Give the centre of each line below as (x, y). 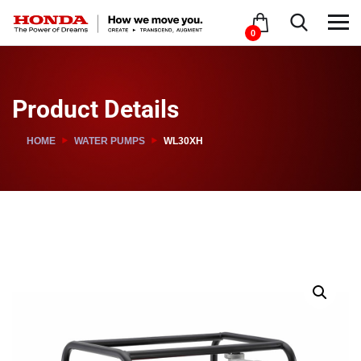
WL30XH (183, 141)
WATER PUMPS (110, 141)
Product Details (95, 109)
